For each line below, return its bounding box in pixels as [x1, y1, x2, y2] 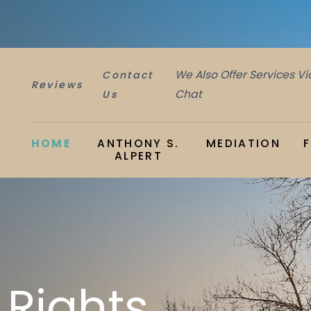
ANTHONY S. [97, 136, 180, 151]
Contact [102, 68, 153, 83]
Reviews [31, 78, 83, 92]
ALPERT [115, 149, 163, 164]
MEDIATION [205, 136, 280, 151]
